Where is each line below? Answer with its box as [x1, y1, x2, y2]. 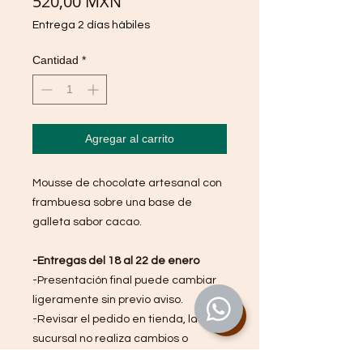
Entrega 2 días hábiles [32, 19, 150, 31]
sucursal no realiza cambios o [32, 332, 188, 344]
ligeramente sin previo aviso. [32, 293, 183, 305]
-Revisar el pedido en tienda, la [32, 313, 198, 325]
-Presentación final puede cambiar [32, 274, 216, 286]
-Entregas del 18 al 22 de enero [32, 254, 199, 267]
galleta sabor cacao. [32, 216, 142, 228]
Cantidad [32, 53, 79, 66]
